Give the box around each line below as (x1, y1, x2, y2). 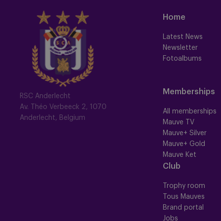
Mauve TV (163, 119, 194, 126)
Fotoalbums (163, 55, 202, 63)
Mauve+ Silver (163, 130, 207, 137)
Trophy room (163, 183, 205, 190)
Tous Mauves (163, 193, 205, 201)
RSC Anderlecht (20, 93, 71, 100)
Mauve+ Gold (163, 141, 205, 148)
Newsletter (163, 44, 198, 52)
